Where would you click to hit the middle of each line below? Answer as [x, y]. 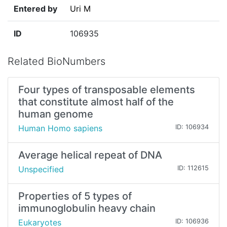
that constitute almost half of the [96, 102]
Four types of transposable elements [107, 90]
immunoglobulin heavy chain [87, 209]
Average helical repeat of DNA [90, 155]
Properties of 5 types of [75, 196]
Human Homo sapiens [60, 128]
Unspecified [41, 169]
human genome [56, 114]
